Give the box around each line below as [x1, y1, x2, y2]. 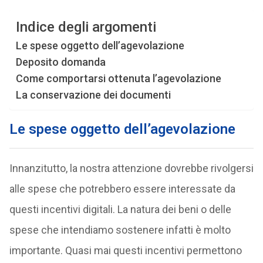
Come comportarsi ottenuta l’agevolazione [15, 72, 221, 85]
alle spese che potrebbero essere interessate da [9, 183, 235, 195]
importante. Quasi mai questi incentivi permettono [9, 244, 242, 257]
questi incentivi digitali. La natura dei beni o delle [9, 203, 231, 215]
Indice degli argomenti [15, 19, 156, 36]
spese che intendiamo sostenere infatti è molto [9, 224, 231, 236]
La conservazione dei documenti [15, 89, 171, 101]
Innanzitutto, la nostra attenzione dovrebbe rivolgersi [9, 162, 254, 174]
